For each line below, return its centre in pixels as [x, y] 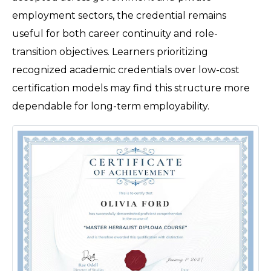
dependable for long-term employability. [112, 106]
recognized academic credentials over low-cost [126, 70]
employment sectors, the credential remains [119, 16]
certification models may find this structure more [131, 88]
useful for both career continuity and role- [115, 34]
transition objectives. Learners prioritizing [110, 52]
